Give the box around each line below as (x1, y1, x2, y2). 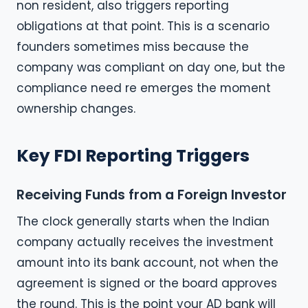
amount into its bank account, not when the (16, 254, 278, 271)
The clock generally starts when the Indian (16, 212, 269, 230)
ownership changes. (16, 100, 135, 117)
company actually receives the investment (16, 233, 274, 250)
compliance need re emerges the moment (16, 79, 271, 96)
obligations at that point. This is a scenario (16, 17, 269, 34)
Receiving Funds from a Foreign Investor (16, 185, 287, 204)
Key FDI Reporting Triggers (16, 143, 250, 168)
